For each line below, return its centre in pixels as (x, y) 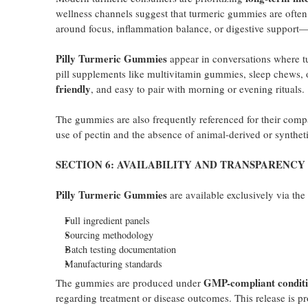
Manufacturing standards (113, 264)
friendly (73, 89)
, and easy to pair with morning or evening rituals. (197, 89)
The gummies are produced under (129, 283)
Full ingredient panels (107, 220)
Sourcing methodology (109, 235)
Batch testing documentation (120, 249)
